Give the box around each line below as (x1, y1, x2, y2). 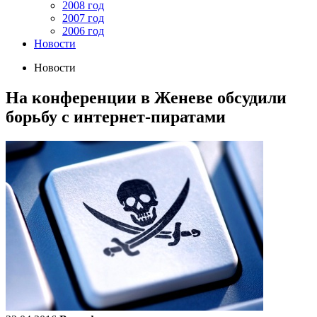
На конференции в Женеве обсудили (6, 88, 287, 107)
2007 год (62, 12, 104, 24)
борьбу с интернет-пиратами (6, 107, 226, 126)
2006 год (62, 25, 104, 37)
